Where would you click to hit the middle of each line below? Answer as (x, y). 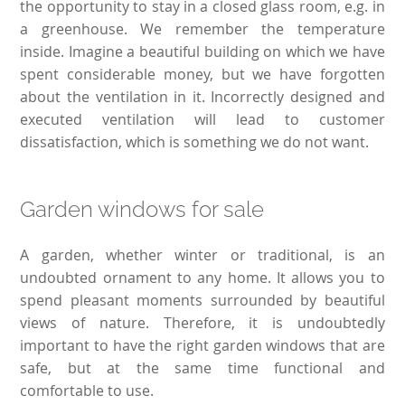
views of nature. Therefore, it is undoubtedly (202, 322)
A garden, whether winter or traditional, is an (202, 254)
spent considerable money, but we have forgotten (202, 74)
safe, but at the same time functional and (202, 367)
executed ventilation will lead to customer (202, 119)
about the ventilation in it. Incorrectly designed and (202, 96)
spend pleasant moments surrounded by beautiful (202, 300)
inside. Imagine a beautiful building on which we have (202, 51)
